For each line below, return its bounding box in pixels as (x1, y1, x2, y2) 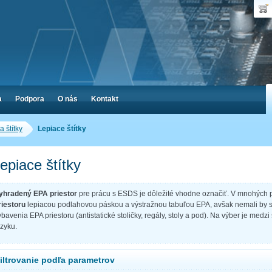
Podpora (15, 95, 44, 103)
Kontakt (91, 95, 118, 103)
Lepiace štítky (38, 124, 86, 133)
